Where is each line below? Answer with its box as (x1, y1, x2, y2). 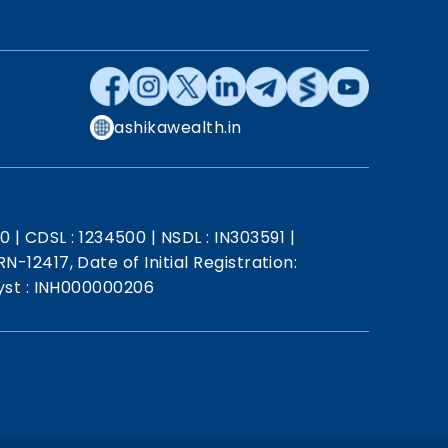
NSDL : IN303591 (156, 225, 290, 249)
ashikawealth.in (114, 116, 242, 140)
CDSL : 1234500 (20, 225, 151, 249)
